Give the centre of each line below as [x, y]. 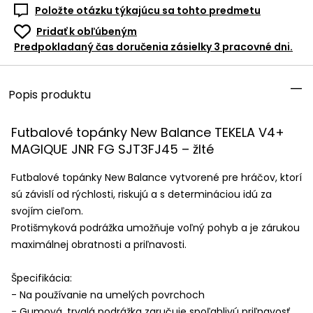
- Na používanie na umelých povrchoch [108, 295]
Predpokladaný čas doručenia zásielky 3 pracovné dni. [153, 47]
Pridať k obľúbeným [87, 31]
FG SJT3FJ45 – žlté [154, 149]
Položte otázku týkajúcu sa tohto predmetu [148, 10]
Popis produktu [50, 95]
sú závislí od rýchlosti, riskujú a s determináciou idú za [141, 194]
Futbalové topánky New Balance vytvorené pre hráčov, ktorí [156, 177]
